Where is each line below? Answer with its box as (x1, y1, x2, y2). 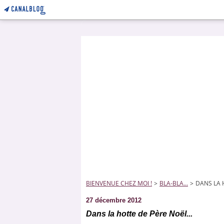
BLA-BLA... (159, 179, 188, 187)
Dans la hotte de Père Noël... (86, 209, 192, 218)
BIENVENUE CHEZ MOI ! (86, 179, 152, 187)
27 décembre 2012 (86, 196, 141, 204)
